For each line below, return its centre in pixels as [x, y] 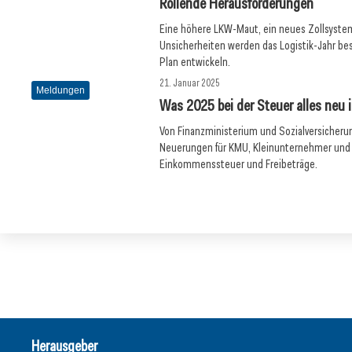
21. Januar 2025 [190, 83]
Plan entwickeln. [195, 62]
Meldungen [60, 90]
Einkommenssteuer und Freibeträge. [239, 164]
